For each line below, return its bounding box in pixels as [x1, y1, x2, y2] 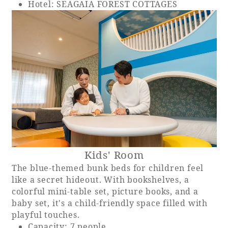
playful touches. [11, 209, 80, 221]
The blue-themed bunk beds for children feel [11, 162, 204, 174]
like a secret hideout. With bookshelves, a [11, 174, 189, 186]
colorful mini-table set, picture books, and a [11, 186, 198, 197]
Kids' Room [84, 148, 144, 162]
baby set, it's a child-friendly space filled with [11, 197, 208, 209]
